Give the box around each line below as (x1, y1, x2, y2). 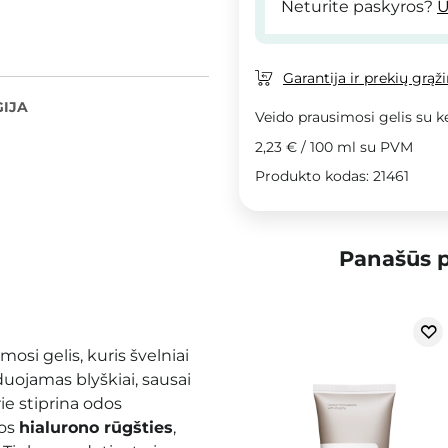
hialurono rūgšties (19, 417, 173, 437)
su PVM (356, 137, 413, 156)
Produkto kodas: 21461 (255, 166, 409, 185)
